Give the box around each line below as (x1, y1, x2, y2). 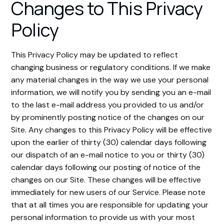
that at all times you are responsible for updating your (11, 199, 209, 210)
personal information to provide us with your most (11, 212, 195, 222)
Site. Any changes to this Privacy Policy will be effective (11, 124, 212, 135)
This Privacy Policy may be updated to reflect (11, 49, 178, 60)
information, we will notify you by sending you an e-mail (11, 87, 211, 97)
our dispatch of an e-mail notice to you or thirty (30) (11, 149, 205, 160)
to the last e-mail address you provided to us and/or (11, 99, 204, 110)
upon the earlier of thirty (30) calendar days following (11, 137, 207, 147)
